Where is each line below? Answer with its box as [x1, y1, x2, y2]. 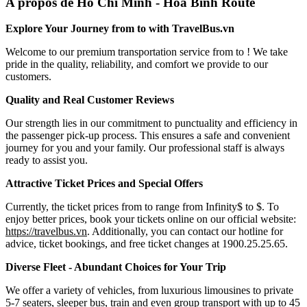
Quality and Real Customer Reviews [5, 94, 174, 106]
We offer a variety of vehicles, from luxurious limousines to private [5, 284, 293, 297]
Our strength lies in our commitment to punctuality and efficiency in [5, 117, 297, 130]
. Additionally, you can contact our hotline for [87, 225, 283, 238]
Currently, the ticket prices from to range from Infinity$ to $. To [5, 201, 279, 213]
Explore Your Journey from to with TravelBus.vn [5, 23, 234, 35]
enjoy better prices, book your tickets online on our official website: [5, 213, 296, 225]
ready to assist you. [5, 154, 88, 167]
